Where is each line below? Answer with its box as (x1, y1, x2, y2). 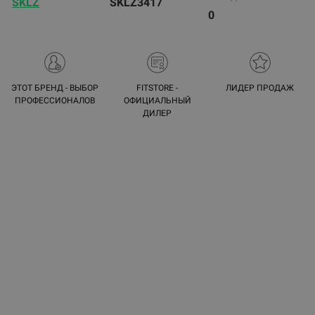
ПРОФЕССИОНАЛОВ (14, 96, 95, 105)
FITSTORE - (136, 83, 179, 93)
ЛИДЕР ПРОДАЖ (226, 83, 295, 93)
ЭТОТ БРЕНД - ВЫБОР (11, 83, 98, 93)
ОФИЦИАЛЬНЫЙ (123, 96, 191, 105)
